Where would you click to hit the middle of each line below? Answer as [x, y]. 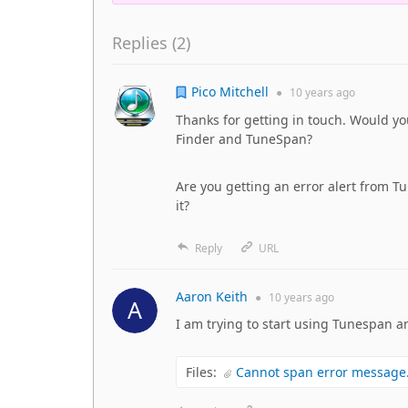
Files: [201, 372]
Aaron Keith [212, 296]
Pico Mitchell [230, 92]
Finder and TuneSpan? [244, 138]
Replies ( [144, 43]
